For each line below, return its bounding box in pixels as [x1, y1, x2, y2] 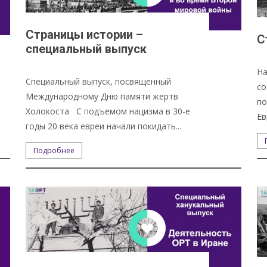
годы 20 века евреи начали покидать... [25, 120, 181, 132]
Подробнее [33, 145, 74, 156]
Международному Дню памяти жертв [25, 90, 178, 102]
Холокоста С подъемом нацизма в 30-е [25, 105, 190, 117]
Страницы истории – [25, 27, 143, 42]
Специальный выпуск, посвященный [25, 75, 171, 87]
